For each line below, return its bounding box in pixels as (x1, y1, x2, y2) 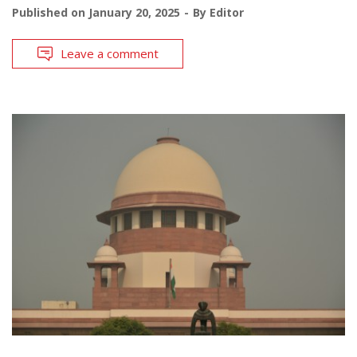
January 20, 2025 (88, 4, 180, 20)
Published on (12, 4, 88, 20)
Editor (210, 4, 244, 20)
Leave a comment (61, 45, 159, 61)
